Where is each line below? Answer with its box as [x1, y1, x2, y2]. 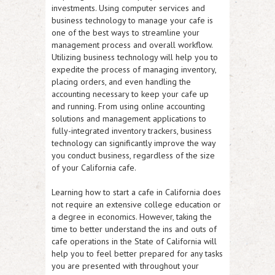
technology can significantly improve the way [52, 137, 215, 149]
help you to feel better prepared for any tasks [52, 247, 223, 259]
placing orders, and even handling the [52, 76, 191, 87]
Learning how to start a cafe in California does [52, 186, 221, 198]
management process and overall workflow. [52, 39, 212, 50]
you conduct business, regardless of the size [52, 149, 215, 161]
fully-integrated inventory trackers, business [52, 125, 212, 136]
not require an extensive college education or [52, 198, 221, 210]
